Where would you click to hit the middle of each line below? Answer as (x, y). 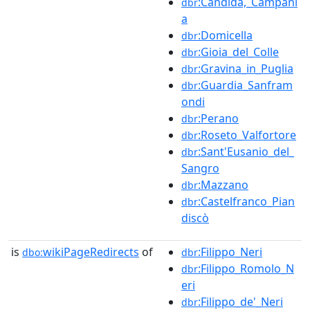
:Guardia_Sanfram (245, 85)
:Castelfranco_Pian (246, 201)
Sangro (200, 168)
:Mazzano (223, 184)
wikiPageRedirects (91, 252)
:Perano (218, 118)
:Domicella (225, 35)
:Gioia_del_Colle (238, 52)
